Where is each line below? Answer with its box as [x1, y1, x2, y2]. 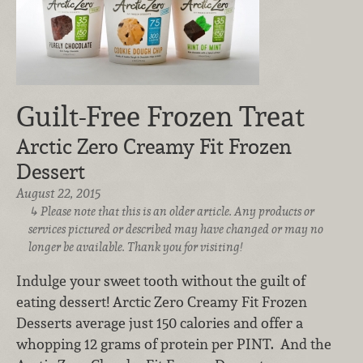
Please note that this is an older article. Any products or [41, 203, 315, 220]
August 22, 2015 [16, 185, 100, 203]
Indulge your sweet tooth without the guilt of [16, 271, 305, 290]
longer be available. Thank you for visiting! [28, 239, 242, 255]
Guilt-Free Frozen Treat [16, 98, 305, 135]
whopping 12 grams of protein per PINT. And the [16, 334, 331, 353]
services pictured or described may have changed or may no [28, 221, 323, 237]
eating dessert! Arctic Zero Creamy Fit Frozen [16, 292, 307, 311]
